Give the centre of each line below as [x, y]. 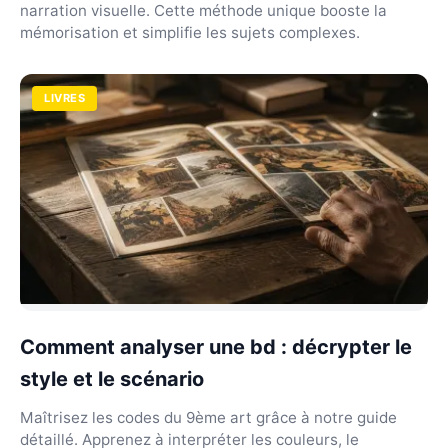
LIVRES [65, 98]
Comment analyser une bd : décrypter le [216, 346]
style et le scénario [112, 378]
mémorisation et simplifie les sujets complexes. [190, 32]
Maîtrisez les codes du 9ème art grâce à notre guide [208, 417]
